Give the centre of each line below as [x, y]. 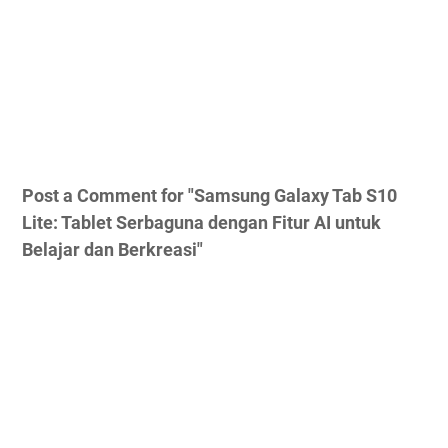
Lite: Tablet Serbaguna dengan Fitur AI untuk [201, 222]
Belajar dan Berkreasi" [112, 249]
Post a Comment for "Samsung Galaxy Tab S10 [209, 195]
